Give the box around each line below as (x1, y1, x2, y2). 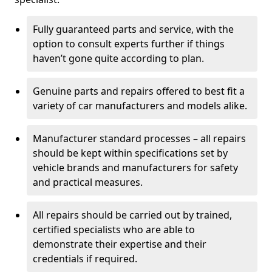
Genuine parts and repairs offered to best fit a (33, 84, 245, 98)
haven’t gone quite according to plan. (33, 52, 204, 65)
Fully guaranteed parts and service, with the (33, 22, 234, 36)
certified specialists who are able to (33, 223, 195, 236)
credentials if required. (33, 252, 137, 265)
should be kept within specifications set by (33, 146, 228, 160)
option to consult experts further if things (33, 37, 225, 50)
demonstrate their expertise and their (33, 237, 206, 251)
